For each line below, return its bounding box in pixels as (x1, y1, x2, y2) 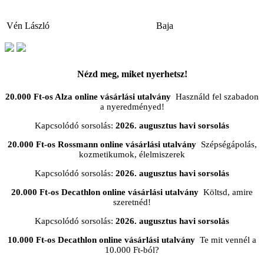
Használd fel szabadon (171, 92, 259, 102)
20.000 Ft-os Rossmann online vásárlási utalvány (7, 140, 196, 150)
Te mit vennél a (195, 235, 256, 245)
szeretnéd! (113, 197, 151, 207)
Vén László (6, 20, 49, 31)
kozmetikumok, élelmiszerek (79, 150, 185, 160)
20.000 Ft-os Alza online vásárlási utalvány (5, 92, 171, 102)
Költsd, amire (199, 187, 253, 197)
